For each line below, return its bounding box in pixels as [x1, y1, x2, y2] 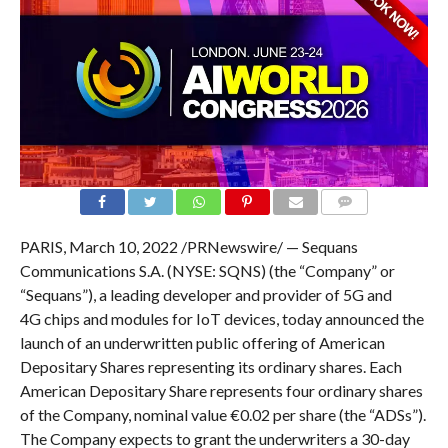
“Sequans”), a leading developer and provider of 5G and [19, 285, 392, 305]
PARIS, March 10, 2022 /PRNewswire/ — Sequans [19, 237, 358, 257]
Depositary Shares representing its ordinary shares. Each [19, 357, 402, 377]
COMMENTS [327, 219, 395, 233]
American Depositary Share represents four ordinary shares [19, 381, 423, 401]
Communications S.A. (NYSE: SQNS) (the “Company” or [19, 261, 395, 281]
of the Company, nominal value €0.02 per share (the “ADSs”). [19, 405, 426, 425]
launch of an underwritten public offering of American [19, 333, 385, 353]
